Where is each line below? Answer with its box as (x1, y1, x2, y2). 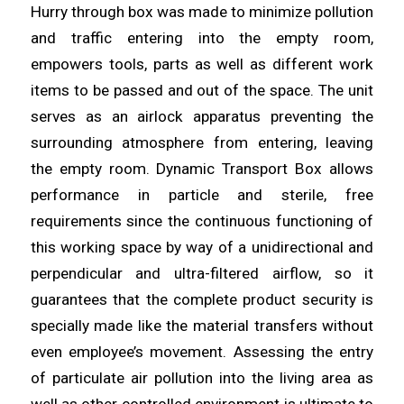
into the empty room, (197, 29, 374, 48)
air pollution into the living (130, 369, 322, 388)
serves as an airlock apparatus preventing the (30, 107, 374, 126)
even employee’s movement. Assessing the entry (30, 343, 374, 362)
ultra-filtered (174, 264, 272, 283)
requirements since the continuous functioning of (30, 212, 374, 231)
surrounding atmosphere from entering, (30, 133, 326, 152)
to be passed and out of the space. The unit (73, 81, 374, 100)
